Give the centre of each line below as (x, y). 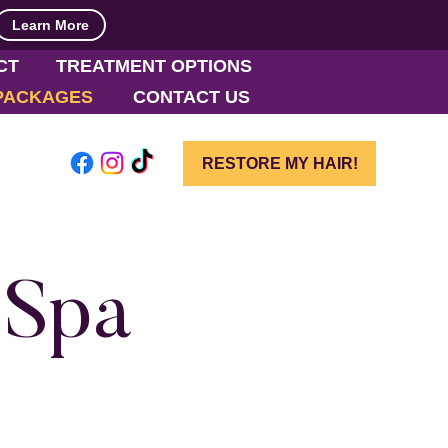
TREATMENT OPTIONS (153, 66)
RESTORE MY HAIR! (279, 163)
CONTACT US (192, 97)
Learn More (50, 25)
